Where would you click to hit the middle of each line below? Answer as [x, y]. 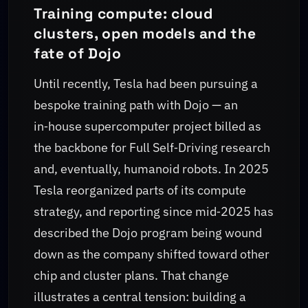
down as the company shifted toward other [152, 254]
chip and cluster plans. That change [131, 276]
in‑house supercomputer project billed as [147, 126]
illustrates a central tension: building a [140, 297]
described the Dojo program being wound [148, 233]
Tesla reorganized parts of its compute [140, 190]
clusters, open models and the [145, 33]
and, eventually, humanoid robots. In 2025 [151, 169]
